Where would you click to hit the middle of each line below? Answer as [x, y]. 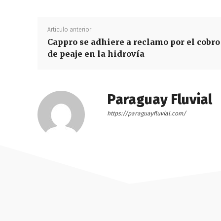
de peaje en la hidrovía [96, 54]
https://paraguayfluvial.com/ [147, 113]
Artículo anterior [69, 29]
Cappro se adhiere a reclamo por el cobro [134, 42]
